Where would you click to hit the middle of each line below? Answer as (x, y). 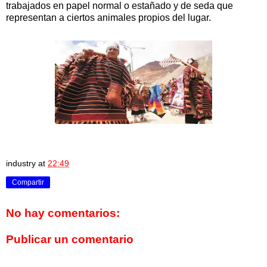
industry (21, 163)
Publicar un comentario (70, 239)
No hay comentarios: (63, 213)
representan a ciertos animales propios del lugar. (108, 17)
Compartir (28, 182)
